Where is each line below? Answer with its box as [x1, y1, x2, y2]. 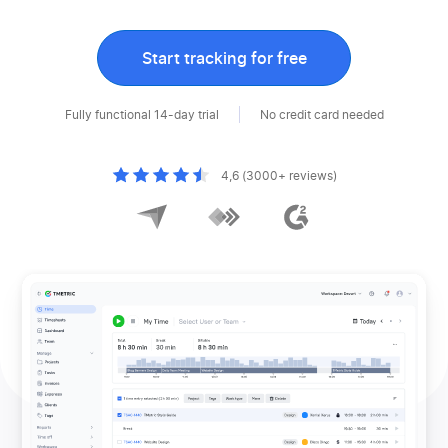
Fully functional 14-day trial [64, 108, 219, 121]
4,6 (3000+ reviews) [221, 170, 337, 182]
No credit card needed [259, 108, 384, 121]
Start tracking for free [141, 51, 307, 67]
